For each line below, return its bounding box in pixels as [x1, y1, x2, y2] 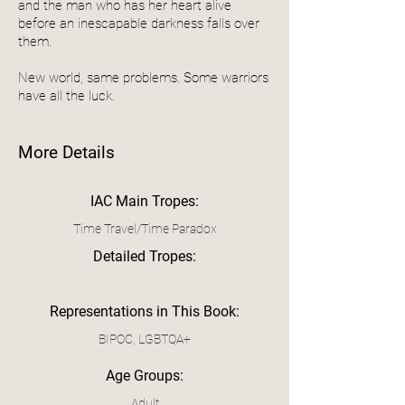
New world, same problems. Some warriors [18, 69, 268, 86]
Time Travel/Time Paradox [72, 221, 217, 236]
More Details [18, 141, 115, 163]
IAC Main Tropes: [90, 192, 199, 210]
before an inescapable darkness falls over [18, 14, 259, 32]
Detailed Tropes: [93, 247, 196, 265]
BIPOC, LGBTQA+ [99, 331, 191, 346]
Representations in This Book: [50, 302, 240, 320]
